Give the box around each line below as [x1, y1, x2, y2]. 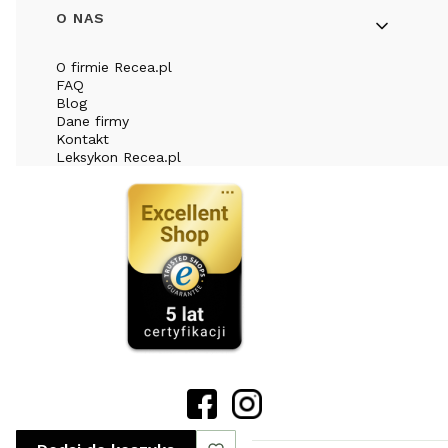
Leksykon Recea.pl [56, 148, 181, 165]
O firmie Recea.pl [56, 58, 172, 75]
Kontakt [56, 130, 109, 147]
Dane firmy [56, 112, 129, 129]
